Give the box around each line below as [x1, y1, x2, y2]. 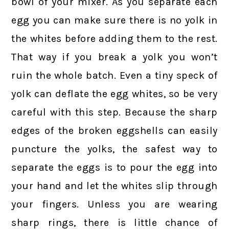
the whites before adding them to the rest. [11, 32, 218, 44]
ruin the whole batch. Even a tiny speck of [11, 69, 218, 81]
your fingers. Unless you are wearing [11, 198, 218, 210]
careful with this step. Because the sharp [11, 106, 218, 118]
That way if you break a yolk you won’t [11, 51, 218, 63]
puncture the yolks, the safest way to [11, 143, 218, 155]
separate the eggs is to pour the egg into [11, 161, 218, 173]
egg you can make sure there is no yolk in [11, 14, 218, 26]
